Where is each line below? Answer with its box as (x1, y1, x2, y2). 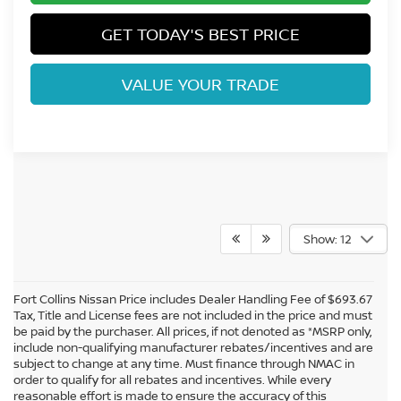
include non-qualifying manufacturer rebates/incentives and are (13, 339, 373, 356)
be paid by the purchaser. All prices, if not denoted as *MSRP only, (13, 323, 371, 340)
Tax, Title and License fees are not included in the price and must (13, 307, 372, 324)
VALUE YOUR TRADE (122, 73, 279, 95)
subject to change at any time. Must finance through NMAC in (13, 355, 354, 372)
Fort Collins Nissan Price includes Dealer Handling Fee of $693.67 (13, 291, 372, 308)
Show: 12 (303, 231, 352, 248)
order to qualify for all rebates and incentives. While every (13, 371, 331, 388)
